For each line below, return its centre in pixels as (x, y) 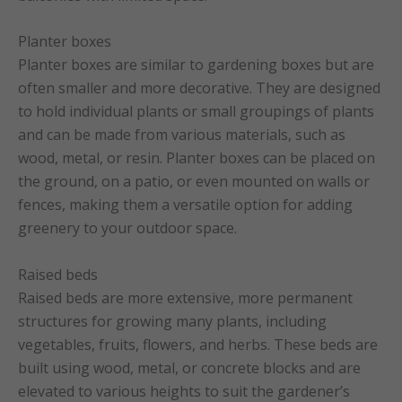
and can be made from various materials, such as (182, 135)
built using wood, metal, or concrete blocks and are (189, 367)
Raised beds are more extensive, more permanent (185, 297)
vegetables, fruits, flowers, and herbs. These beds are (198, 344)
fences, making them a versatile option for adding (185, 205)
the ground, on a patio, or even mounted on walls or (194, 182)
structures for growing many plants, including (172, 321)
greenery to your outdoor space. (127, 228)
